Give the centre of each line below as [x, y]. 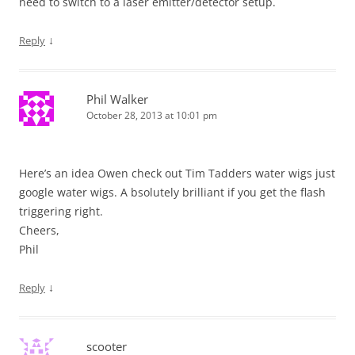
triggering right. [61, 211]
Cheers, [39, 230]
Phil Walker [117, 99]
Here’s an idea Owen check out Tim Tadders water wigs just [177, 173]
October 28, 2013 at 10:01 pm [152, 115]
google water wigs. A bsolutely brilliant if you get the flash [172, 192]
